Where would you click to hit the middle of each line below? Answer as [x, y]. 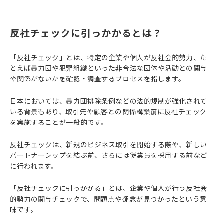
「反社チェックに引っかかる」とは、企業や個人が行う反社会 [108, 188]
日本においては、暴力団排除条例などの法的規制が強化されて [108, 101]
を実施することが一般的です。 [59, 122]
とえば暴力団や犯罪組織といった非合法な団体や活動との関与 [108, 68]
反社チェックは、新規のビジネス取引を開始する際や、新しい [108, 144]
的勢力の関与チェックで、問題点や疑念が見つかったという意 [108, 199]
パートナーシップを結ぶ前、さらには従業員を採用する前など [108, 155]
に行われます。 [34, 166]
